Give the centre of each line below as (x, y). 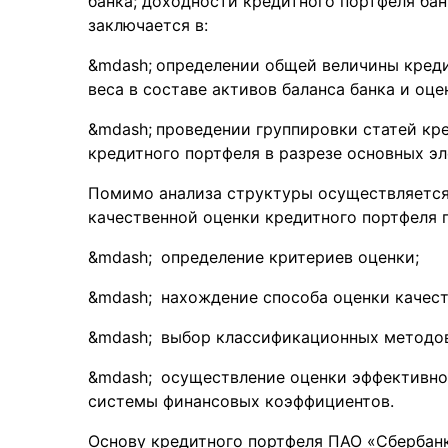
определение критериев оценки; (287, 257)
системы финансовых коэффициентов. (241, 401)
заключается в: (148, 25)
